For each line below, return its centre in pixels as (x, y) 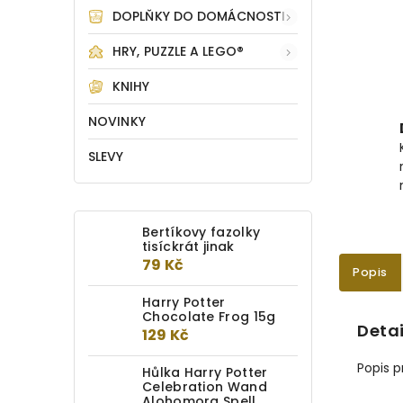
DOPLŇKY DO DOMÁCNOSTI (199, 16)
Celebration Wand (205, 387)
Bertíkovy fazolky (201, 232)
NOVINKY (117, 121)
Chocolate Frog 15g (209, 317)
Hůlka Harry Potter (205, 372)
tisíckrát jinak (188, 246)
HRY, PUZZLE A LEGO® (178, 51)
